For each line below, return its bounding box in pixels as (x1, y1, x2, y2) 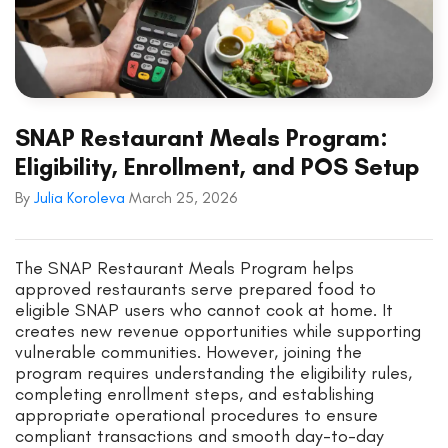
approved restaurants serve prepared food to (15, 277, 376, 300)
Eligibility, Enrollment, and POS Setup (15, 151, 419, 181)
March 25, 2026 (129, 187, 237, 207)
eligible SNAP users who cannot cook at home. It (15, 298, 393, 321)
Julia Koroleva (34, 187, 129, 207)
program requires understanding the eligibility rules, (15, 361, 412, 384)
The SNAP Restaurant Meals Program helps (15, 256, 354, 279)
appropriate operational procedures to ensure (15, 403, 378, 426)
